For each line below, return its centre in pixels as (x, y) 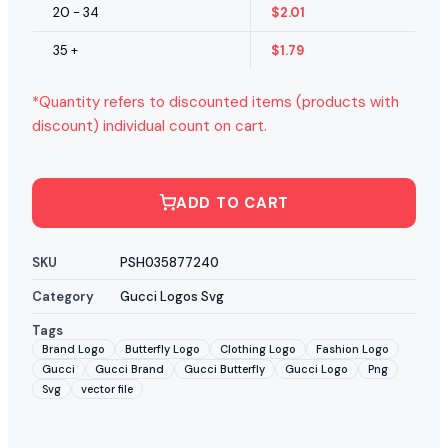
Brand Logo (73, 348)
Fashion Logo (352, 348)
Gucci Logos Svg (172, 296)
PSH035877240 (169, 262)
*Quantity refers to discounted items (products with (215, 101)
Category (63, 296)
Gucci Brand (129, 368)
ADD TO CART (232, 202)
